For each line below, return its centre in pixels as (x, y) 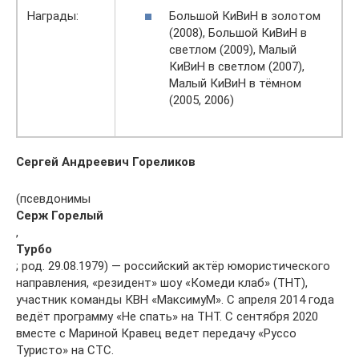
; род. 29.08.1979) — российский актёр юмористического (173, 266)
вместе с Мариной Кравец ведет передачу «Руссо (156, 333)
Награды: (53, 16)
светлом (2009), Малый (233, 49)
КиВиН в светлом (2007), (237, 66)
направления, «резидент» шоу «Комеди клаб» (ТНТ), (162, 283)
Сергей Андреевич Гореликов (106, 162)
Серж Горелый (60, 216)
